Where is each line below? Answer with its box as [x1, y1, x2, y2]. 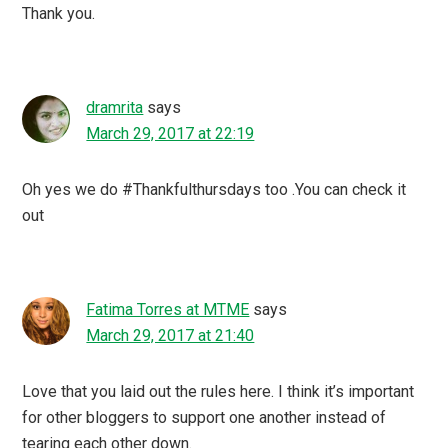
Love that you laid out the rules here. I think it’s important [22, 381, 415, 401]
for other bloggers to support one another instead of [22, 407, 387, 427]
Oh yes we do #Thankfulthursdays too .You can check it [22, 179, 407, 199]
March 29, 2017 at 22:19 [86, 123, 255, 143]
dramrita [86, 97, 144, 117]
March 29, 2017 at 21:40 [86, 325, 255, 345]
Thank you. [22, 3, 96, 23]
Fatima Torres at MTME [86, 299, 250, 319]
